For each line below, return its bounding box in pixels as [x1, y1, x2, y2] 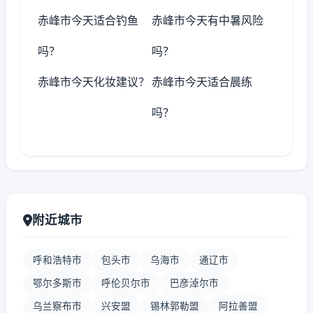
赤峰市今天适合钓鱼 [38, 13, 138, 27]
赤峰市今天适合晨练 [152, 75, 253, 89]
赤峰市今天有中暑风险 [152, 13, 264, 27]
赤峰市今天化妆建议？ [38, 75, 150, 89]
